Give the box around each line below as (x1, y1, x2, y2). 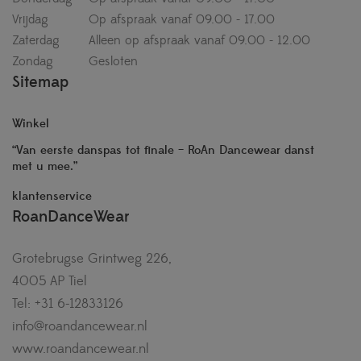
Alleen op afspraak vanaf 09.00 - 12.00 (85, 31, 310, 48)
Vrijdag (12, 10, 48, 27)
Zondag (12, 52, 53, 69)
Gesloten (85, 52, 138, 69)
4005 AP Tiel (12, 272, 87, 290)
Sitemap (12, 71, 68, 93)
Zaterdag (12, 31, 60, 48)
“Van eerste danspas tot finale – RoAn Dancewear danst (12, 142, 314, 158)
